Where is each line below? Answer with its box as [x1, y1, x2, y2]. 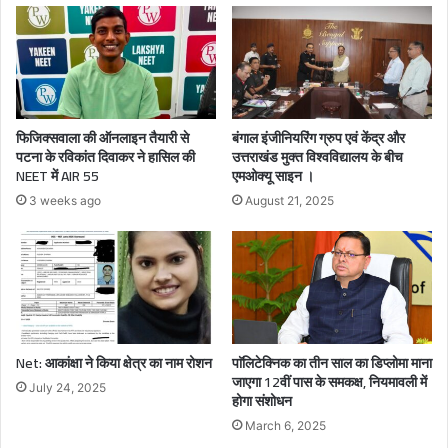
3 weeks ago [29, 192, 101, 208]
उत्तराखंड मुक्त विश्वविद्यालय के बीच [232, 143, 403, 170]
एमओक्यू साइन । [232, 162, 314, 189]
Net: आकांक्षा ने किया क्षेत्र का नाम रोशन [16, 349, 212, 376]
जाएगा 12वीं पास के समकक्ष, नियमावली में [232, 368, 427, 395]
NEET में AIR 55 [16, 162, 99, 189]
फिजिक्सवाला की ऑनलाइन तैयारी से [16, 124, 189, 151]
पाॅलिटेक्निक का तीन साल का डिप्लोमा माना [232, 349, 432, 376]
